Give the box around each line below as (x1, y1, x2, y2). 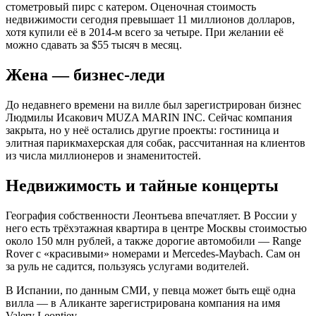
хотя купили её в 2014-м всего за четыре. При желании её (6, 26, 284, 39)
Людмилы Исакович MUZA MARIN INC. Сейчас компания (6, 111, 292, 123)
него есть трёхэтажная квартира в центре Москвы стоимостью (6, 221, 307, 234)
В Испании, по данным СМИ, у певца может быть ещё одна (6, 284, 296, 296)
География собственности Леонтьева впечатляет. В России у (6, 209, 297, 221)
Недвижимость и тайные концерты (6, 176, 279, 195)
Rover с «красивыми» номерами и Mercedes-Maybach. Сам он (6, 247, 300, 260)
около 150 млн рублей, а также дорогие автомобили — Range (6, 234, 301, 247)
